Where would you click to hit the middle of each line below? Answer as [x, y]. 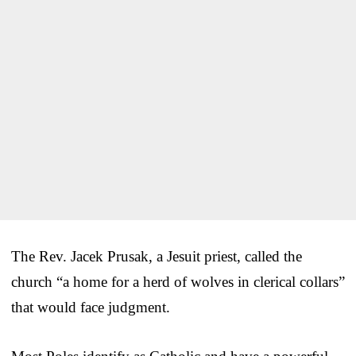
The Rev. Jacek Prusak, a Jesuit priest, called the [157, 256]
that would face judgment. [91, 307]
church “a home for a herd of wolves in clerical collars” [178, 281]
